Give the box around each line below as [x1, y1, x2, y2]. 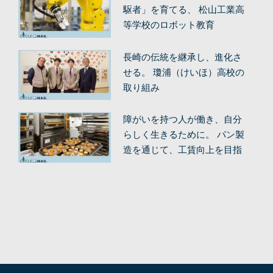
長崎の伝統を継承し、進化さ [122, 52, 242, 62]
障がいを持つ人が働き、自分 [122, 115, 242, 125]
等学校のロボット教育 [122, 19, 214, 30]
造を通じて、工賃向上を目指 [122, 145, 242, 155]
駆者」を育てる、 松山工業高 [122, 4, 244, 15]
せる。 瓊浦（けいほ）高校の [122, 67, 244, 77]
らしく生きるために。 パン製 [122, 130, 244, 140]
